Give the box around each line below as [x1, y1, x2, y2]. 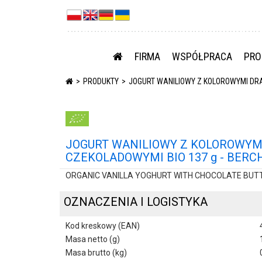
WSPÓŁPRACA [172, 50, 232, 63]
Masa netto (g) [65, 235, 120, 244]
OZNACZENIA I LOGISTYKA [63, 194, 208, 209]
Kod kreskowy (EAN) [65, 221, 140, 231]
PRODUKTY [83, 77, 119, 86]
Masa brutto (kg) [65, 248, 127, 258]
